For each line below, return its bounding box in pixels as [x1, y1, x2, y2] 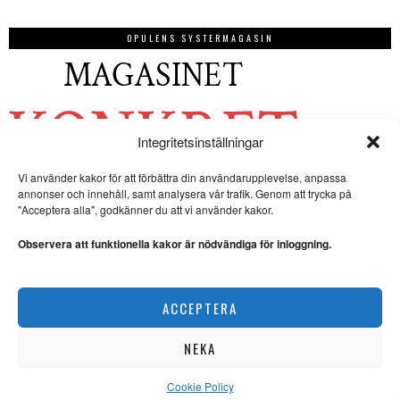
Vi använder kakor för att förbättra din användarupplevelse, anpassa [18, 170, 346, 185]
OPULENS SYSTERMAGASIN [126, 31, 274, 46]
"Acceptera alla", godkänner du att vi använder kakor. [18, 202, 273, 217]
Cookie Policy [166, 379, 234, 394]
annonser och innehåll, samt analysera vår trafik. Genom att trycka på [18, 186, 352, 201]
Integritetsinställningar [137, 132, 263, 151]
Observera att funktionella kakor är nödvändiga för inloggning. [18, 236, 331, 252]
